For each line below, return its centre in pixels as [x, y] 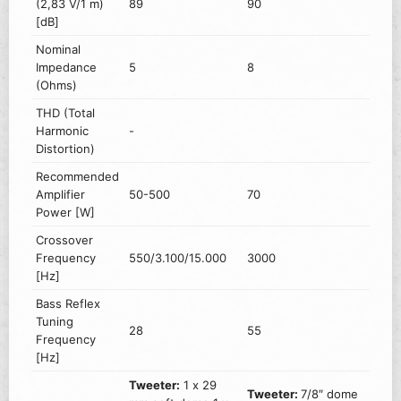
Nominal [59, 50]
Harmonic [63, 131]
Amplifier [61, 195]
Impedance [67, 68]
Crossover [65, 240]
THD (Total [66, 113]
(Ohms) [57, 85]
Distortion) [66, 149]
